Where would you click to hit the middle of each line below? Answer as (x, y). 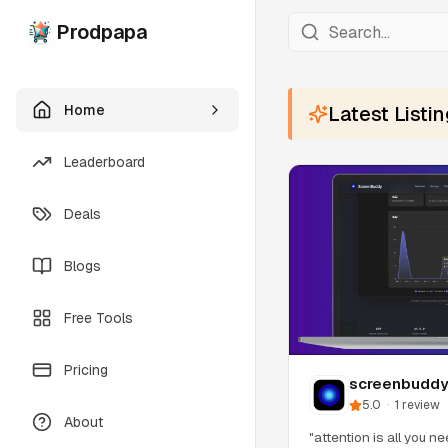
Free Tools (98, 318)
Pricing (86, 370)
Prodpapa (101, 32)
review (421, 405)
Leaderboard (104, 162)
